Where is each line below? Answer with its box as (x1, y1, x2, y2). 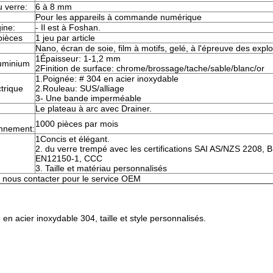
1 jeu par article (35, 33, 95, 43)
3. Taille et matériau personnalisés (35, 163, 167, 173)
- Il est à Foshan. (35, 23, 101, 32)
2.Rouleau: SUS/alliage (35, 83, 124, 93)
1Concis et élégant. (35, 134, 110, 144)
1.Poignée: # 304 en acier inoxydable (35, 74, 179, 83)
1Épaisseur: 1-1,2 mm (35, 54, 121, 63)
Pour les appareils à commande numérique (35, 12, 202, 22)
